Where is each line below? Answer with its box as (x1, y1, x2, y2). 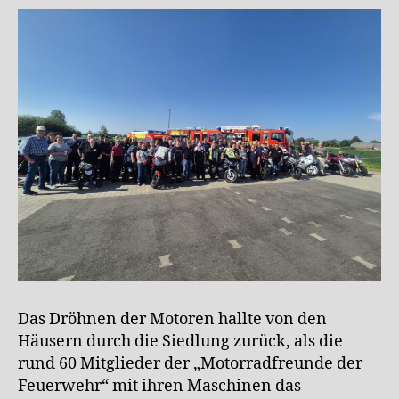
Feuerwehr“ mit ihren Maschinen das (18, 375, 301, 396)
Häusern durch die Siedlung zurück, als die (18, 330, 343, 352)
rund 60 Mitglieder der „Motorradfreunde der (18, 353, 362, 374)
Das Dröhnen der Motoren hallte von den (18, 308, 327, 330)
